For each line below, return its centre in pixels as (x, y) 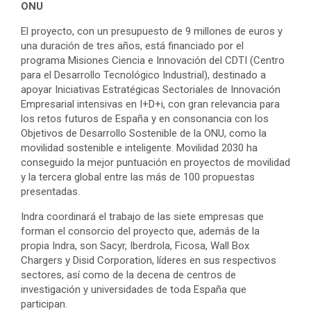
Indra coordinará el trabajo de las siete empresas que (142, 217)
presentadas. (50, 192)
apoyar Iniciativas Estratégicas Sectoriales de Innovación (151, 90)
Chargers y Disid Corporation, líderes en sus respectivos (149, 260)
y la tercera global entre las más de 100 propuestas (138, 177)
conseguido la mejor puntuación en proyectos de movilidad (155, 162)
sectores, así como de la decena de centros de (128, 275)
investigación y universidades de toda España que (134, 289)
